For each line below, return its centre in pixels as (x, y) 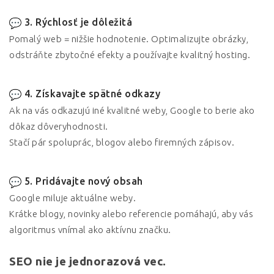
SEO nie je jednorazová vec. (88, 261)
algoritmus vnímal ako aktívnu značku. (90, 230)
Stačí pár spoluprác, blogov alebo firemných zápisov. (122, 142)
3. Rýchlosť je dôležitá (78, 22)
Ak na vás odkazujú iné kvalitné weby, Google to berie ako (132, 110)
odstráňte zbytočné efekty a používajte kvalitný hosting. (130, 55)
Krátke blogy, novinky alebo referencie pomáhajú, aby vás (131, 214)
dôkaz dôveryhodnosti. (59, 126)
